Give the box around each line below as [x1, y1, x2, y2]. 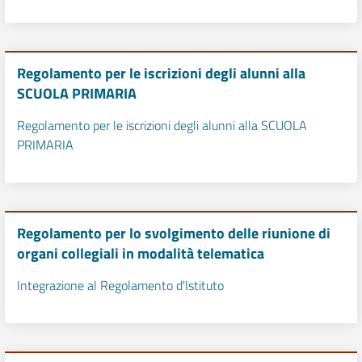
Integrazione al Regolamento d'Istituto [17, 276, 224, 295]
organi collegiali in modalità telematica [17, 242, 264, 264]
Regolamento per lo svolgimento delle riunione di [17, 222, 330, 244]
